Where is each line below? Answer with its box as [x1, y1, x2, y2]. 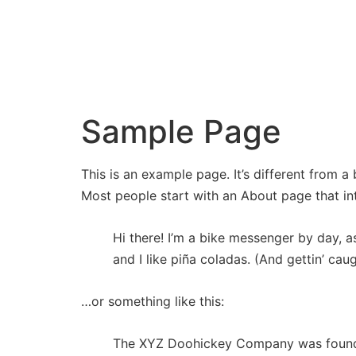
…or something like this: [81, 293, 224, 309]
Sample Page [81, 112, 281, 151]
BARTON [25, 51, 180, 93]
